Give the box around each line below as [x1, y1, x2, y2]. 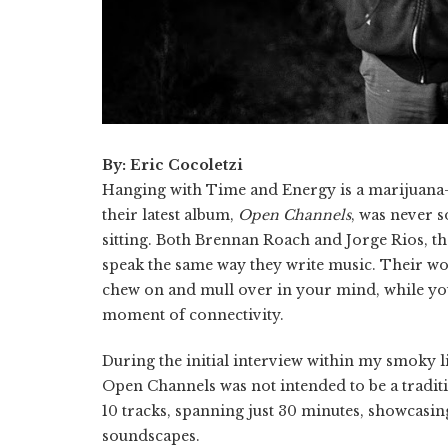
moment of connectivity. [102, 306, 284, 325]
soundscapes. [102, 427, 200, 446]
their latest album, [102, 206, 238, 225]
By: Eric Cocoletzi [102, 156, 243, 175]
